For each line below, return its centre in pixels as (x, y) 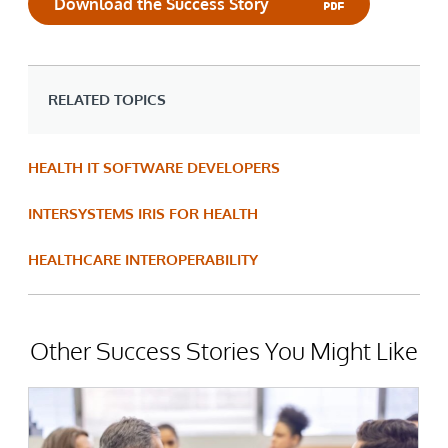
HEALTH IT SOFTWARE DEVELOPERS (154, 167)
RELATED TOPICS (107, 99)
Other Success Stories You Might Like (224, 350)
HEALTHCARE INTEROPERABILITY (143, 259)
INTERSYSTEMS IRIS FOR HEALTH (143, 213)
